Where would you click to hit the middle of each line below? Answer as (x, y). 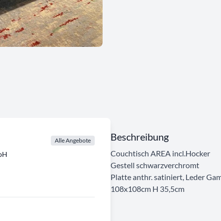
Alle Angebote (73, 140)
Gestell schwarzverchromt (155, 165)
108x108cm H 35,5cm (147, 188)
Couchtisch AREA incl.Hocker (160, 153)
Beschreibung (140, 136)
